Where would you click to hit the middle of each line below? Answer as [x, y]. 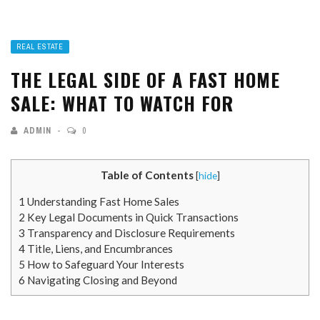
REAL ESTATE [40, 46]
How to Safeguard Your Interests [105, 264]
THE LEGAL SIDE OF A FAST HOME [145, 79]
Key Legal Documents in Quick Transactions [132, 217]
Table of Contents [147, 175]
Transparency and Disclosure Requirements [130, 232]
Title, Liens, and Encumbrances [99, 248]
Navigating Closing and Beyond [101, 280]
